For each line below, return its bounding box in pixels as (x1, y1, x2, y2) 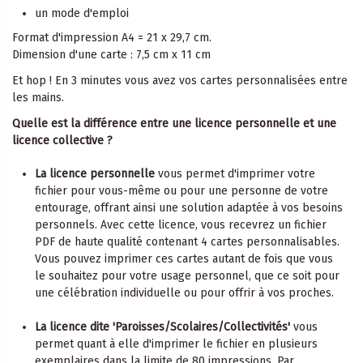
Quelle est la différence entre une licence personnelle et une (12, 116, 336, 130)
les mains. (12, 90, 64, 105)
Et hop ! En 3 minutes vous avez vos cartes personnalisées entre (12, 73, 348, 88)
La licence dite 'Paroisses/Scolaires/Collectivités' (35, 319, 290, 334)
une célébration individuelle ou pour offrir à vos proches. (35, 285, 337, 300)
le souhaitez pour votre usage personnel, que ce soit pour (35, 268, 340, 283)
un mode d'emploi (35, 6, 129, 21)
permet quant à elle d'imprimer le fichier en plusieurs (35, 336, 318, 351)
